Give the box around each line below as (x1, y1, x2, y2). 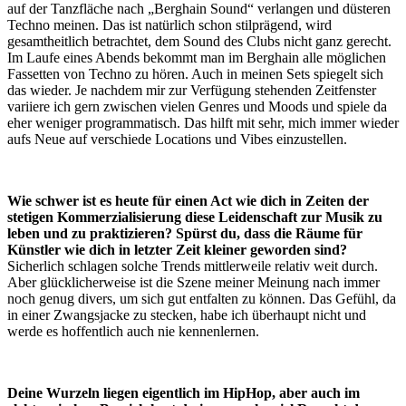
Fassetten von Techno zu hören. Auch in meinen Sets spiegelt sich (7, 66, 383, 82)
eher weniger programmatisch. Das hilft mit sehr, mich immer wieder (7, 115, 399, 131)
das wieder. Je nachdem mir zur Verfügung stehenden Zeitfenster (7, 82, 376, 99)
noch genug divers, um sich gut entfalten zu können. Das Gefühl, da (7, 291, 396, 307)
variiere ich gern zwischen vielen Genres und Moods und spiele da (7, 99, 387, 115)
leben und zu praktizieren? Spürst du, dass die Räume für (7, 226, 362, 242)
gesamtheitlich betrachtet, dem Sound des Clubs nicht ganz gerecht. (7, 34, 391, 50)
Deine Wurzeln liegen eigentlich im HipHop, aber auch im (7, 385, 360, 401)
